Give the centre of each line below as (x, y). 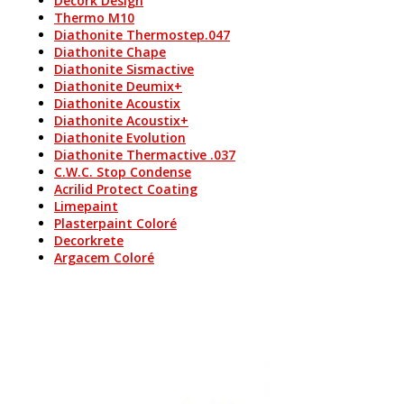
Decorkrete (89, 240)
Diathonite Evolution (120, 138)
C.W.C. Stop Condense (123, 172)
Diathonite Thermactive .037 (145, 155)
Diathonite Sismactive (124, 69)
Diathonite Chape (110, 52)
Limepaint (86, 206)
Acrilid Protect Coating (126, 189)
